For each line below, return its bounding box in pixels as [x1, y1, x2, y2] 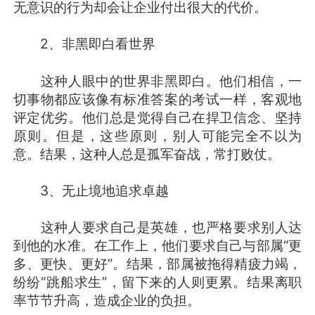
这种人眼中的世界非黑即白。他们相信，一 [13, 72, 302, 89]
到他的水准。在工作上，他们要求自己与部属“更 [13, 237, 302, 255]
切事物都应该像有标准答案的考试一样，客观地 [13, 90, 302, 108]
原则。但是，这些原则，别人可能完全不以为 [13, 127, 302, 144]
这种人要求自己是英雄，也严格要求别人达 [13, 219, 302, 236]
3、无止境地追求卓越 [13, 181, 169, 199]
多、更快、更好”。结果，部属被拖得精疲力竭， [13, 255, 302, 273]
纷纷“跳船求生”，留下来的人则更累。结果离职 [13, 274, 302, 291]
